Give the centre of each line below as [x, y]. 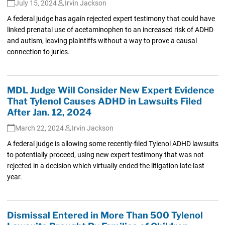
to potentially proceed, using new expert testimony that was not [105, 154]
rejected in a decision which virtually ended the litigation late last [105, 165]
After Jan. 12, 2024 [49, 112]
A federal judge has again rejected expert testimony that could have [111, 18]
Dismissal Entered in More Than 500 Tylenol [105, 215]
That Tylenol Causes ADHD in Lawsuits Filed [104, 101]
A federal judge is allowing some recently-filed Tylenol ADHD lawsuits [113, 143]
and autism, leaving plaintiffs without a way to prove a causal [102, 40]
